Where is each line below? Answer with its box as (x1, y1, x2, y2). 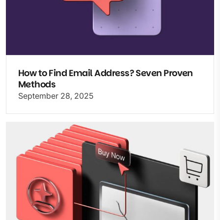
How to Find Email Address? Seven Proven (18, 67, 193, 80)
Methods (18, 78, 56, 91)
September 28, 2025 (18, 91, 93, 101)
